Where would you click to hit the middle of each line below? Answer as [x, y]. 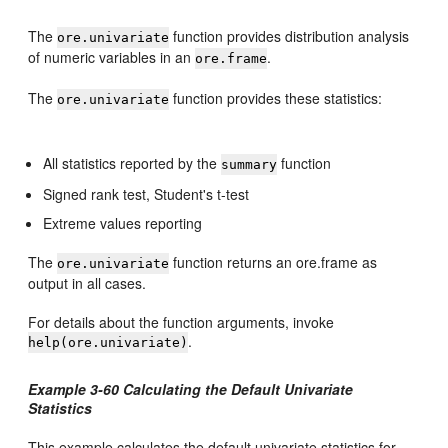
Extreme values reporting [123, 223]
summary [249, 164]
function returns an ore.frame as [273, 262]
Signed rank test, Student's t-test [146, 194]
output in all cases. [87, 283]
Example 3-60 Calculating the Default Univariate [191, 389]
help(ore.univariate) [108, 342]
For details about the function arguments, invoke [181, 322]
